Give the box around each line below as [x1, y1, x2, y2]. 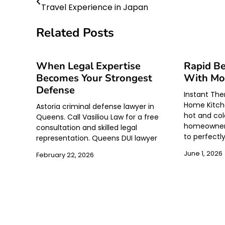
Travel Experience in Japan [41, 1, 148, 13]
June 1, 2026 [183, 149, 222, 158]
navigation [36, 8, 94, 24]
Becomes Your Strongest [36, 71, 152, 85]
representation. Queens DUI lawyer [36, 133, 157, 144]
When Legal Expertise [36, 59, 141, 73]
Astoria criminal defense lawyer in [36, 101, 154, 112]
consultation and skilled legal [36, 123, 137, 133]
